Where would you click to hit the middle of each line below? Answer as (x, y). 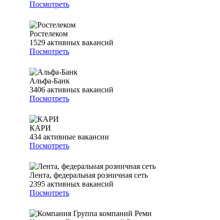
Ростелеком (49, 34)
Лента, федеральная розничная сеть (89, 175)
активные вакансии (76, 137)
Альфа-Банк (50, 81)
